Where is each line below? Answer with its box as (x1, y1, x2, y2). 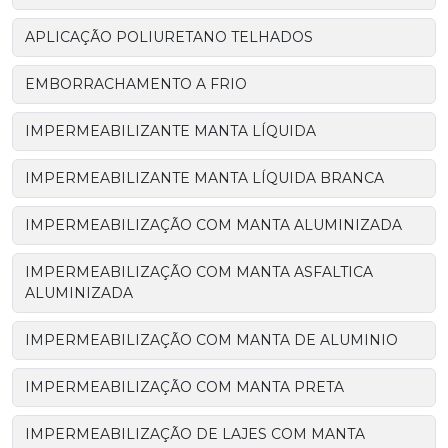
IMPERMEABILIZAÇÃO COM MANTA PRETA (25, 377, 344, 396)
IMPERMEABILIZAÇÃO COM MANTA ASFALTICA (25, 262, 373, 281)
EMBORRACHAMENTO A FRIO (25, 74, 247, 93)
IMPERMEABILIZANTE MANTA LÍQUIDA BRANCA (25, 168, 384, 187)
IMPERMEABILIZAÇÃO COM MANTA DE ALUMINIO (25, 330, 398, 349)
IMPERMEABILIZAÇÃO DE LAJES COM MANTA (25, 424, 365, 443)
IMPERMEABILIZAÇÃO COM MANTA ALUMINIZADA (25, 215, 402, 234)
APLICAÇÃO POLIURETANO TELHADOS (25, 27, 313, 46)
